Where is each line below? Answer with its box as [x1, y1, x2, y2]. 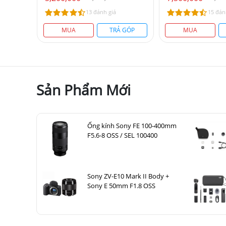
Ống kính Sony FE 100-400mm [87, 121, 177, 130]
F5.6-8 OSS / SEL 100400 [87, 131, 157, 140]
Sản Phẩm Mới [36, 80, 131, 99]
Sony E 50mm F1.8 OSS [87, 181, 155, 190]
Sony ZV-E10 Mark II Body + [87, 172, 169, 181]
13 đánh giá [85, 8, 116, 16]
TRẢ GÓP [109, 26, 135, 34]
